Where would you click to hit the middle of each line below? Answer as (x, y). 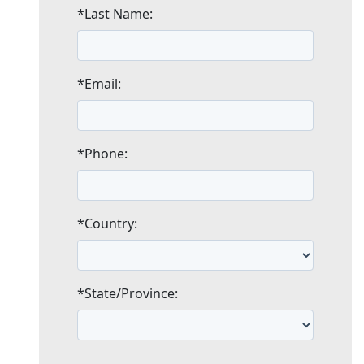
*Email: (99, 83)
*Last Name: (115, 13)
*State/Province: (128, 293)
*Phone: (102, 153)
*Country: (107, 223)
